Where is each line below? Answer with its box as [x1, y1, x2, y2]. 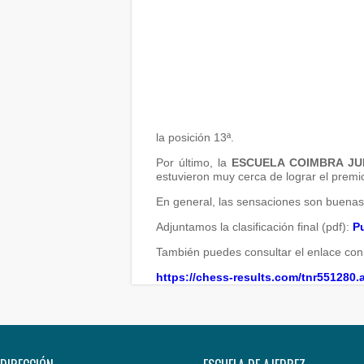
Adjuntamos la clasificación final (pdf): [156, 220, 353, 233]
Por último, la [156, 156, 232, 169]
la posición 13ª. [156, 131, 234, 144]
